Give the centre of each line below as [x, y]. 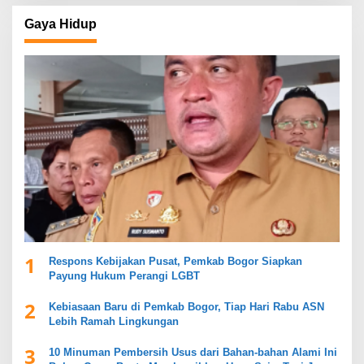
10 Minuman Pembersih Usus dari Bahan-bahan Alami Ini [193, 353]
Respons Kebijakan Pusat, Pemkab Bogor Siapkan [175, 262]
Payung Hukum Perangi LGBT [124, 276]
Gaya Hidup [61, 24]
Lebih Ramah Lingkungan [114, 322]
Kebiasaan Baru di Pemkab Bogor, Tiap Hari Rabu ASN [186, 307]
